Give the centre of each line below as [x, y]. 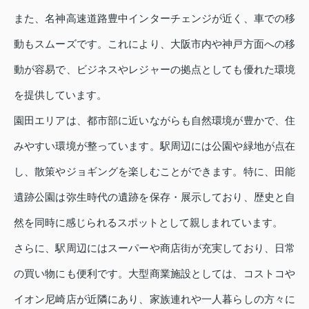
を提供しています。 [60, 94]
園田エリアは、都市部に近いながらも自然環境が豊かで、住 [154, 120]
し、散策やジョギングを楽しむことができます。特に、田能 [154, 171]
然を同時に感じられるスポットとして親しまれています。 [148, 222]
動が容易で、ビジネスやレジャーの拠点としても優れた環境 [154, 69]
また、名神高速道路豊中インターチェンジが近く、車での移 [154, 18]
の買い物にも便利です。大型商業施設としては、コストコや [154, 273]
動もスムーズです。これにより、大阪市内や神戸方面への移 [154, 43]
